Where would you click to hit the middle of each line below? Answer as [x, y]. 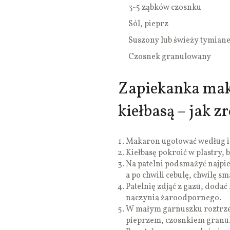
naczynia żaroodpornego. [174, 198]
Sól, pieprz [148, 24]
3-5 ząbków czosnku [165, 8]
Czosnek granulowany [170, 57]
